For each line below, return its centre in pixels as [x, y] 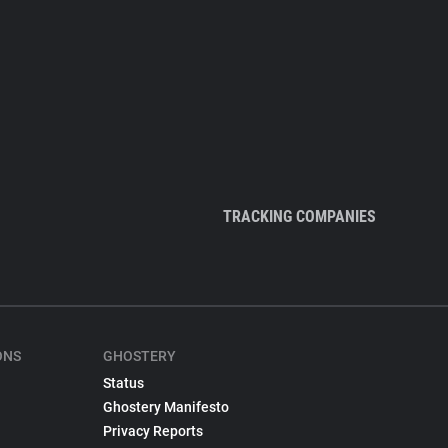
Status [123, 383]
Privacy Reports [152, 431]
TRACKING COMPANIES [299, 216]
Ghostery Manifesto [165, 407]
